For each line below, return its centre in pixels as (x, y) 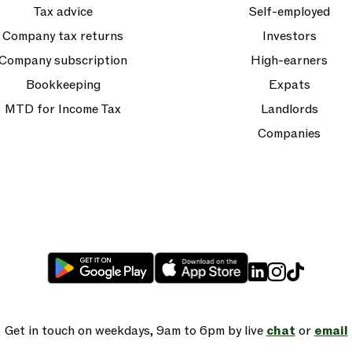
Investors (289, 36)
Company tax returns (63, 36)
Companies (289, 134)
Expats (289, 85)
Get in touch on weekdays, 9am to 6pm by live (135, 331)
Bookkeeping (63, 85)
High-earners (289, 60)
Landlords (289, 109)
